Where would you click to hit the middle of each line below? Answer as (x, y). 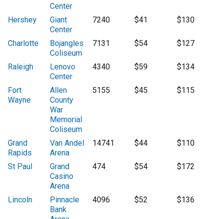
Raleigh (21, 67)
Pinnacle (65, 200)
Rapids (20, 153)
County (62, 100)
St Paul (20, 167)
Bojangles (67, 44)
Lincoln (20, 200)
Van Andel (67, 143)
